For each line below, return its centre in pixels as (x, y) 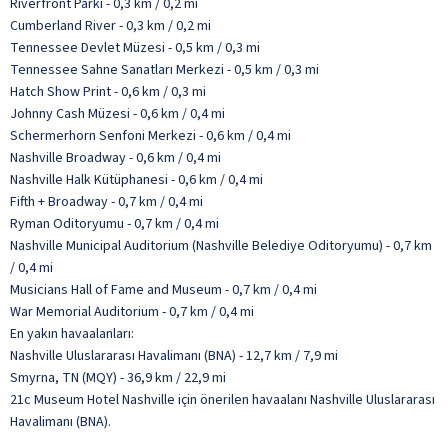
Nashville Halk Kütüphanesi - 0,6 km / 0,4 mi (136, 179)
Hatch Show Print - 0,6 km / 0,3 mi (108, 91)
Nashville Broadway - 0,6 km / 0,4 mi (115, 157)
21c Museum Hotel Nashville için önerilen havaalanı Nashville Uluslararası (222, 399)
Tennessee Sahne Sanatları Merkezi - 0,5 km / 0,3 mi (164, 69)
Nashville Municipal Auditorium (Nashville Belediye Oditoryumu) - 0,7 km (221, 245)
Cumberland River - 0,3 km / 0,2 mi (110, 25)
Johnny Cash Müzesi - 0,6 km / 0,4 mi (117, 113)
